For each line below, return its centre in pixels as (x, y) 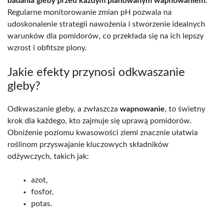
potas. (42, 203)
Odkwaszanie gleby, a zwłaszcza (64, 109)
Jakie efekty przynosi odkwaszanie (96, 72)
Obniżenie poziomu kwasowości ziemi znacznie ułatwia (103, 132)
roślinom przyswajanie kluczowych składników (88, 144)
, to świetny (185, 109)
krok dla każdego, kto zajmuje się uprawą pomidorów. (100, 121)
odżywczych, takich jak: (48, 156)
